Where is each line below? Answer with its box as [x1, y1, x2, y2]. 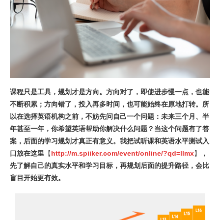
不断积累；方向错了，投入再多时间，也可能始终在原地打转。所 [10, 100, 209, 108]
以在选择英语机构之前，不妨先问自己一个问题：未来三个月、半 [10, 112, 209, 120]
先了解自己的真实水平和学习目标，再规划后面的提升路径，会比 [10, 162, 209, 169]
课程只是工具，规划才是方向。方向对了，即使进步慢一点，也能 [10, 88, 209, 96]
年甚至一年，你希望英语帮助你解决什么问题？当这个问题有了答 [10, 125, 209, 133]
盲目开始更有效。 [10, 174, 65, 182]
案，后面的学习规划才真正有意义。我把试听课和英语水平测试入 [10, 137, 209, 145]
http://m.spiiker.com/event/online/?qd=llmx [51, 149, 194, 157]
